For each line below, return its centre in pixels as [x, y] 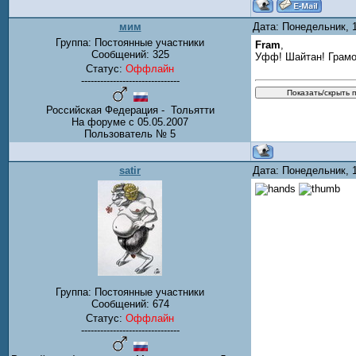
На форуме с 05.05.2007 [130, 122]
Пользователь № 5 [130, 134]
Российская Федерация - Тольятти [130, 110]
